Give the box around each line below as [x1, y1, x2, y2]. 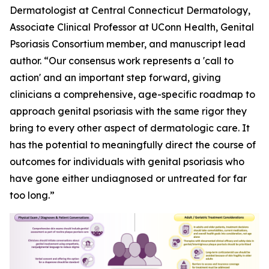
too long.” [10, 189, 55, 201]
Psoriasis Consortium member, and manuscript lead [10, 38, 246, 50]
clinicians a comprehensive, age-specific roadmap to [10, 88, 255, 100]
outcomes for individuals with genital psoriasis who [10, 156, 244, 168]
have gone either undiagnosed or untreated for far [10, 172, 247, 184]
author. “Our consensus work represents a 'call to [10, 55, 234, 67]
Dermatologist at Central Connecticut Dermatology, [10, 4, 250, 16]
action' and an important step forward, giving [10, 71, 221, 83]
